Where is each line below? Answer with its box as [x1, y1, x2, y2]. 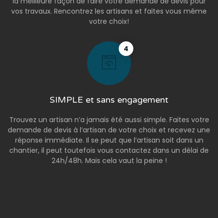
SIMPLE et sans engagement [50, 94, 168, 106]
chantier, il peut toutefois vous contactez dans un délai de [9, 145, 209, 156]
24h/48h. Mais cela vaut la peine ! [51, 156, 167, 166]
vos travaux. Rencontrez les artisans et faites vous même [11, 6, 207, 17]
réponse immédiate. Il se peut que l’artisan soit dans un [15, 135, 203, 145]
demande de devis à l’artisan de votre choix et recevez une [8, 125, 210, 135]
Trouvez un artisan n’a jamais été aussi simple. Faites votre [9, 115, 209, 125]
